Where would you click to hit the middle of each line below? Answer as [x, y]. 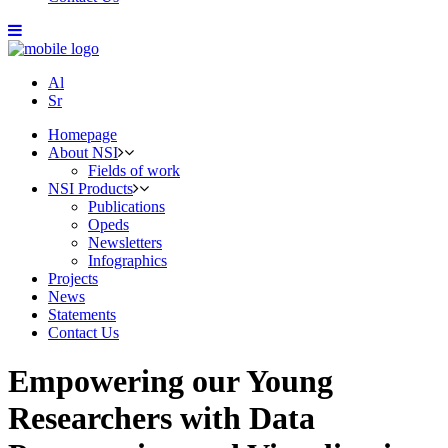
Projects [73, 278]
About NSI [83, 152]
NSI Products [90, 188]
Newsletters [125, 242]
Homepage [82, 134]
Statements [82, 314]
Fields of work [134, 170]
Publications [126, 206]
